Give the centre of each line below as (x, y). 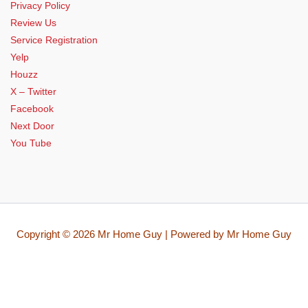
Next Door (32, 126)
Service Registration (54, 40)
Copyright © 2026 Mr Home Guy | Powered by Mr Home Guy (154, 235)
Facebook (32, 109)
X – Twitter (33, 92)
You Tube (31, 143)
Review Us (33, 23)
